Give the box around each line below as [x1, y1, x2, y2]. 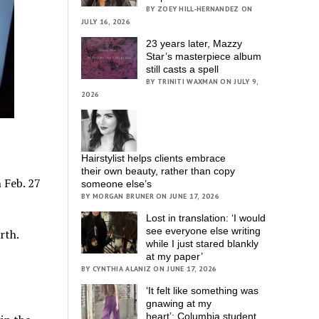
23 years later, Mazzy [146, 37, 243, 49]
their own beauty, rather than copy [81, 165, 236, 177]
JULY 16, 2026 [81, 16, 130, 26]
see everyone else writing [146, 225, 261, 237]
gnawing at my [146, 298, 212, 310]
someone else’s [81, 178, 155, 190]
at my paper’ [146, 251, 204, 263]
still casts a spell [146, 63, 219, 75]
